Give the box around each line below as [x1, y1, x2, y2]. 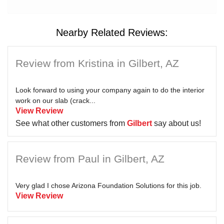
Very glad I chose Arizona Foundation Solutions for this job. [15, 181, 201, 189]
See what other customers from [15, 118, 127, 127]
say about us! [152, 118, 201, 127]
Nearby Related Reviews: [56, 26, 168, 38]
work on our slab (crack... [15, 96, 95, 104]
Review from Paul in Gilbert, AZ [15, 152, 164, 164]
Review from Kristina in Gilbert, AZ [15, 57, 179, 69]
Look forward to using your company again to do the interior [15, 85, 204, 94]
